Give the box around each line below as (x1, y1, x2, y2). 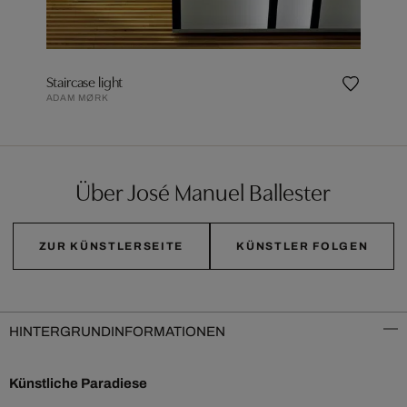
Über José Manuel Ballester (75, 174, 332, 208)
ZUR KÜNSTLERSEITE (38, 240, 184, 253)
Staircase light (45, 71, 124, 92)
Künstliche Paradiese (9, 376, 147, 392)
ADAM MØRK (45, 93, 109, 104)
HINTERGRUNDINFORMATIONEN (9, 324, 225, 340)
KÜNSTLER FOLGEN (236, 240, 369, 253)
